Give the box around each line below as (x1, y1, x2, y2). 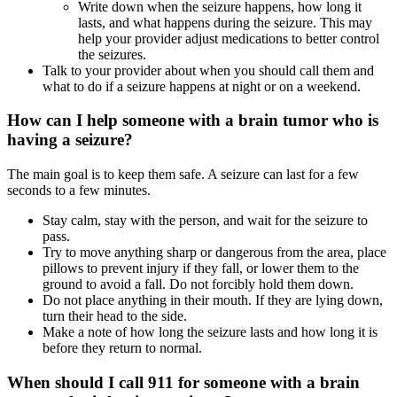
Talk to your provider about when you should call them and (43, 62, 374, 78)
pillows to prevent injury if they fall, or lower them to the (43, 260, 359, 276)
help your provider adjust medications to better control (78, 30, 379, 46)
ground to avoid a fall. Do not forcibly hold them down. (43, 276, 354, 292)
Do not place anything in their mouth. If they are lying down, (43, 292, 383, 307)
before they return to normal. (43, 339, 202, 355)
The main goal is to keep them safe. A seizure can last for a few (7, 166, 359, 182)
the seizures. (78, 46, 146, 62)
